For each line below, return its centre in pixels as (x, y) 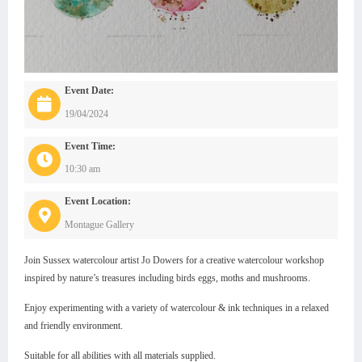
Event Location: (98, 202)
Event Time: (90, 146)
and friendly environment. (74, 325)
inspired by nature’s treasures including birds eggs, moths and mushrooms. (167, 278)
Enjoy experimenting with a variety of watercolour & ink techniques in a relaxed (177, 307)
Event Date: (89, 91)
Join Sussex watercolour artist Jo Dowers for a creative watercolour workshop (174, 260)
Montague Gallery (99, 224)
